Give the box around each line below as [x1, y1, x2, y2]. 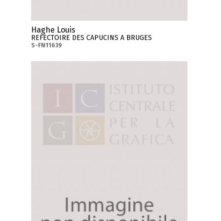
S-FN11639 [31, 42, 63, 49]
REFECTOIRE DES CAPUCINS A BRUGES [31, 34, 152, 42]
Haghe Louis [31, 25, 76, 35]
